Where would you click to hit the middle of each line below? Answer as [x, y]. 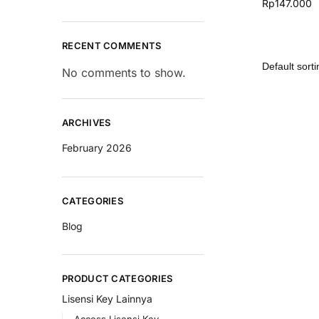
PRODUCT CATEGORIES [117, 279]
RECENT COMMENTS [112, 45]
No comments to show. [124, 72]
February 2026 [97, 147]
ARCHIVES [87, 122]
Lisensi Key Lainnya [107, 298]
